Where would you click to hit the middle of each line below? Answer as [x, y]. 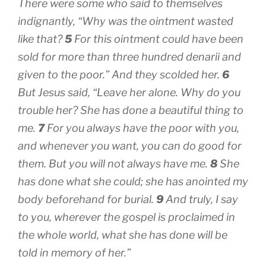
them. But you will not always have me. [114, 163]
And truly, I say [202, 199]
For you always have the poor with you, [143, 128]
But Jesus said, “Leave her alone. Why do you [129, 92]
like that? [41, 39]
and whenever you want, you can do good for [130, 145]
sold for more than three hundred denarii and [129, 56]
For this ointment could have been [159, 39]
